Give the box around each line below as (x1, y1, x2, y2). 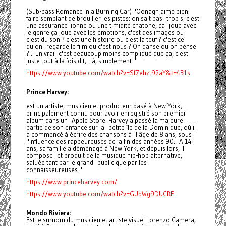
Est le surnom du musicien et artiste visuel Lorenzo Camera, (26, 216, 196, 224)
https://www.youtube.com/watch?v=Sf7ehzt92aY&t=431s (26, 69, 190, 77)
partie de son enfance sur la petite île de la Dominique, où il (26, 123, 196, 132)
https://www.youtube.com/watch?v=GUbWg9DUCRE (26, 190, 174, 198)
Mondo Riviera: (26, 209, 71, 217)
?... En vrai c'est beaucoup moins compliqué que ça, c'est (26, 49, 188, 58)
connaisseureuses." (26, 165, 82, 174)
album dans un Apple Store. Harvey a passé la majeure (26, 116, 183, 125)
